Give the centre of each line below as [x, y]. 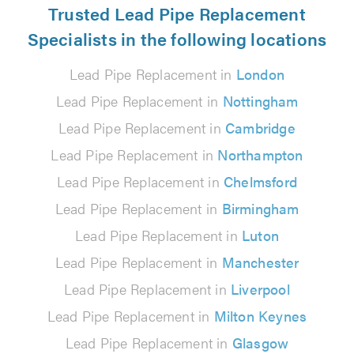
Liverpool [260, 289]
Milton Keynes [260, 316]
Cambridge [260, 128]
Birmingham [260, 209]
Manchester [260, 262]
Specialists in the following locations [177, 39]
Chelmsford [260, 182]
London [260, 74]
